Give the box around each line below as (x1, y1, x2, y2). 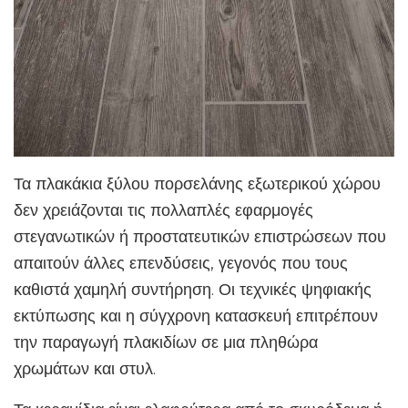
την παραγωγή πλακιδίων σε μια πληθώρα (14, 332, 318, 352)
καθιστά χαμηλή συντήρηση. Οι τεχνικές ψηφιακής (14, 280, 372, 300)
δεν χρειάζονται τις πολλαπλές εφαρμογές (14, 200, 313, 220)
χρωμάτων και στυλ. (14, 359, 156, 379)
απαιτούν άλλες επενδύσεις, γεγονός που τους (14, 253, 348, 273)
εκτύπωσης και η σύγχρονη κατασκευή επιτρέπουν (14, 306, 378, 326)
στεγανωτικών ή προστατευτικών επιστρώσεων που (14, 227, 386, 247)
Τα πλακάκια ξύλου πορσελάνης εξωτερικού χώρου (14, 174, 381, 194)
